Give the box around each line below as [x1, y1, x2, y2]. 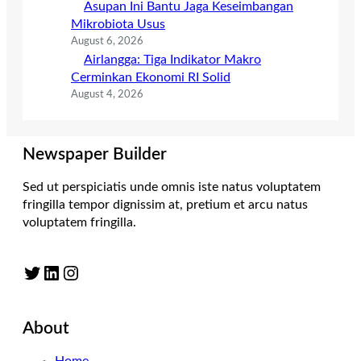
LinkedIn [41, 262, 52, 282]
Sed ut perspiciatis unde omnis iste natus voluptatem [23, 180, 321, 194]
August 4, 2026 [71, 89, 143, 101]
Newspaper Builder [23, 146, 167, 164]
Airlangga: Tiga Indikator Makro [84, 53, 261, 67]
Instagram [60, 262, 77, 282]
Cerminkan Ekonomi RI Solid [71, 71, 230, 85]
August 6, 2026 [71, 36, 143, 48]
